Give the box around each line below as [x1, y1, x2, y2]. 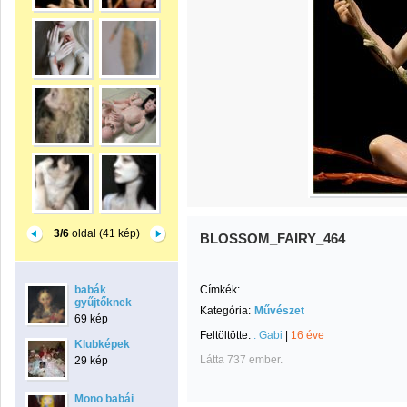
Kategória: [200, 304, 251, 317]
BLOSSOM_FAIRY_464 [200, 231, 345, 246]
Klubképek [74, 338, 130, 351]
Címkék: [200, 283, 240, 296]
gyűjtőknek [74, 296, 132, 309]
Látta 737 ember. [200, 353, 283, 366]
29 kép [74, 354, 108, 367]
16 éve [291, 329, 324, 342]
